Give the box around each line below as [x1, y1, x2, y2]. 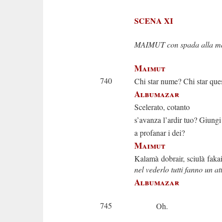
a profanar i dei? [134, 127, 185, 138]
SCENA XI [134, 15, 173, 26]
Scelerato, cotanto [134, 102, 190, 112]
